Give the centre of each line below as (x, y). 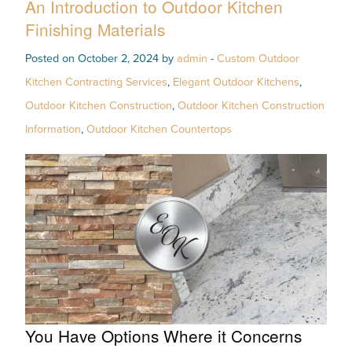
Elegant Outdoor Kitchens (236, 82)
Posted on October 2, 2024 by (101, 59)
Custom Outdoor (258, 59)
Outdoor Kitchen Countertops (159, 130)
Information (53, 130)
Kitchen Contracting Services (96, 82)
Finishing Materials (95, 29)
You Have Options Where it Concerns (163, 335)
